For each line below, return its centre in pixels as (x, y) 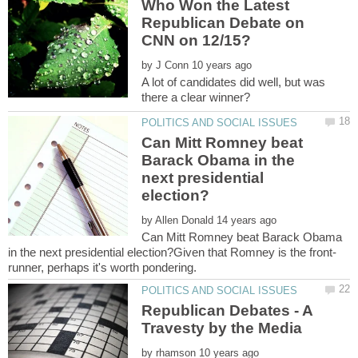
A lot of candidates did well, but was (234, 82)
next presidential (203, 178)
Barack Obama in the (219, 161)
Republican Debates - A (227, 311)
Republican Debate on (223, 22)
